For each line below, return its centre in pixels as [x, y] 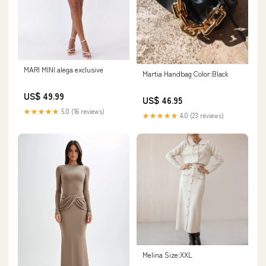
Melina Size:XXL [167, 254]
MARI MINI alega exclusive [64, 69]
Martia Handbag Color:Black [186, 73]
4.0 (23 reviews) [201, 115]
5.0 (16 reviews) [82, 111]
